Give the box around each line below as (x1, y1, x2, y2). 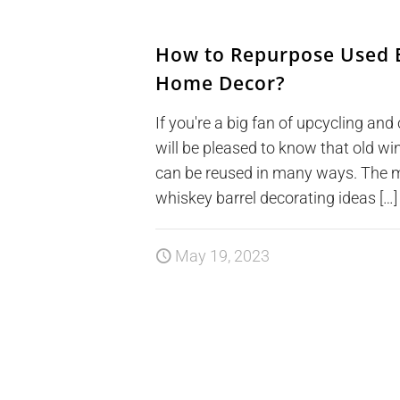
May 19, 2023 (175, 246, 271, 266)
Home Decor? (155, 71, 287, 96)
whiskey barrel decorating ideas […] (155, 188, 398, 208)
